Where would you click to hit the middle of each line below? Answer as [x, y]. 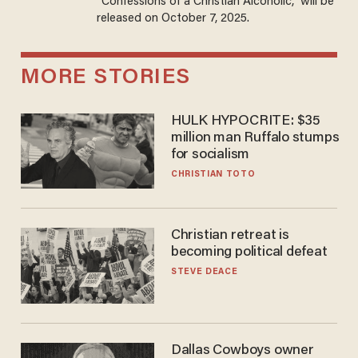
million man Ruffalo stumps [255, 139]
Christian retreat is [230, 236]
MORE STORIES [105, 78]
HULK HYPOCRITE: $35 [245, 122]
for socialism [210, 155]
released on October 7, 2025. [173, 18]
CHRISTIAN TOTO [213, 175]
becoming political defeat [249, 253]
